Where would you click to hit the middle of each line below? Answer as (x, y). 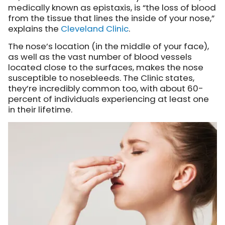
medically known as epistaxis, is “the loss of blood (112, 8)
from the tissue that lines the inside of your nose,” (111, 18)
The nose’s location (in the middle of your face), (108, 46)
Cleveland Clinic (95, 29)
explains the (34, 29)
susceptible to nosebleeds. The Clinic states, (101, 78)
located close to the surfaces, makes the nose (106, 68)
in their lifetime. (40, 110)
